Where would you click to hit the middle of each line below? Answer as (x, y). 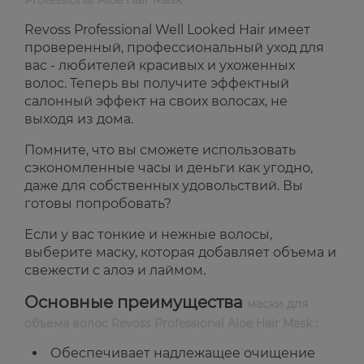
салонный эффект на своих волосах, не (156, 102)
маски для (277, 304)
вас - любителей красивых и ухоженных (160, 66)
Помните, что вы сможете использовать (160, 150)
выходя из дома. (79, 119)
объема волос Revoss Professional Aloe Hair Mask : (171, 324)
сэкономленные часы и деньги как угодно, (169, 168)
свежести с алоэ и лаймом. (115, 271)
